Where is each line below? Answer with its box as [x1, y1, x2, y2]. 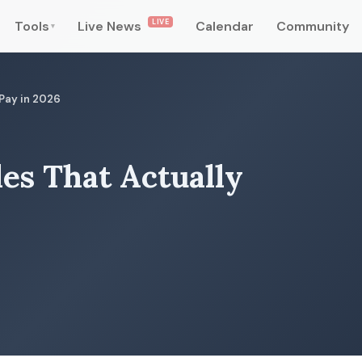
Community [276, 17, 349, 35]
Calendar [196, 17, 254, 35]
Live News [78, 17, 145, 35]
